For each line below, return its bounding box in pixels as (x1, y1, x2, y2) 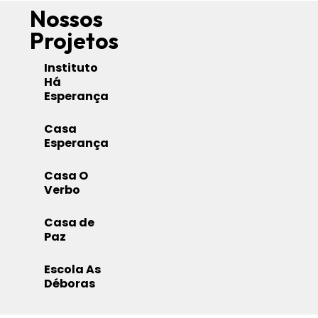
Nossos (30, 5, 104, 33)
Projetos (30, 27, 119, 55)
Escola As (44, 261, 102, 278)
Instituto (44, 60, 99, 77)
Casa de (44, 214, 95, 231)
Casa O (44, 168, 89, 185)
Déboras (44, 275, 96, 292)
